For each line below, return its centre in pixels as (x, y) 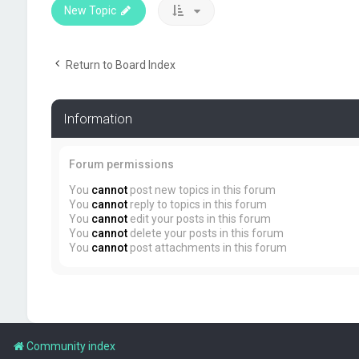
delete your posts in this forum (205, 233)
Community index (71, 346)
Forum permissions (121, 164)
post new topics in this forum (201, 190)
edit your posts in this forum (199, 219)
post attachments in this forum (207, 248)
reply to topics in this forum (197, 204)
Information (97, 119)
